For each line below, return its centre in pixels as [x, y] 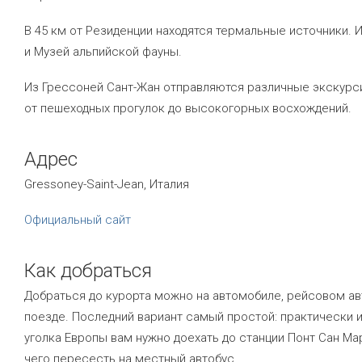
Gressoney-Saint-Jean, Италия [107, 184]
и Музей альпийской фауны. [103, 52]
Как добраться [88, 271]
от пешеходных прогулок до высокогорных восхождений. [188, 108]
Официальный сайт [78, 220]
